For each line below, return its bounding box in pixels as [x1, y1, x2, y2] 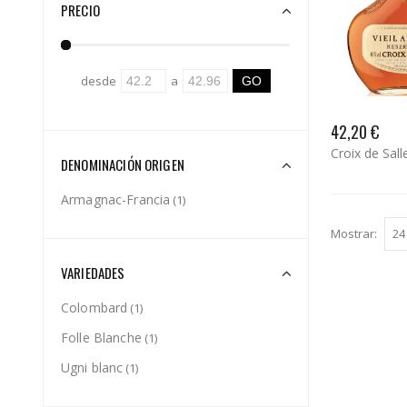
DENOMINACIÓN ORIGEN [61, 154, 184, 174]
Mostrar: [331, 224, 377, 242]
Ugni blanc [61, 358, 124, 376]
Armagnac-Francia [61, 190, 171, 208]
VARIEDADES [61, 262, 125, 283]
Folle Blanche [61, 328, 142, 346]
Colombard [61, 298, 128, 316]
